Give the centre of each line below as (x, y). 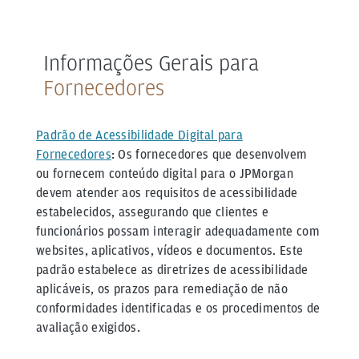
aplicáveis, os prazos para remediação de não (162, 289)
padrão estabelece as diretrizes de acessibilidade (172, 270)
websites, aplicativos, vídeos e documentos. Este (170, 251)
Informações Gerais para (151, 63)
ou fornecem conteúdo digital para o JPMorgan (165, 174)
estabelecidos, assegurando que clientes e (153, 212)
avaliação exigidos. (89, 328)
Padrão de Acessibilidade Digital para (139, 135)
